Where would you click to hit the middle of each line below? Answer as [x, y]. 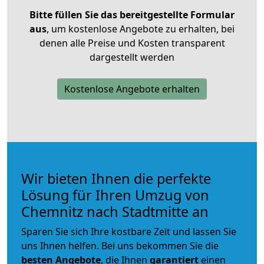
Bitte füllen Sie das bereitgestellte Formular [132, 14]
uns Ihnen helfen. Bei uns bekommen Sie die [120, 245]
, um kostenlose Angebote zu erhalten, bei [141, 29]
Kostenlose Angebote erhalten [132, 89]
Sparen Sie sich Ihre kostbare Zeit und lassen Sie [129, 231]
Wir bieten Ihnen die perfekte [116, 178]
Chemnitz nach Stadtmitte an [115, 211]
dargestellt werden [132, 57]
